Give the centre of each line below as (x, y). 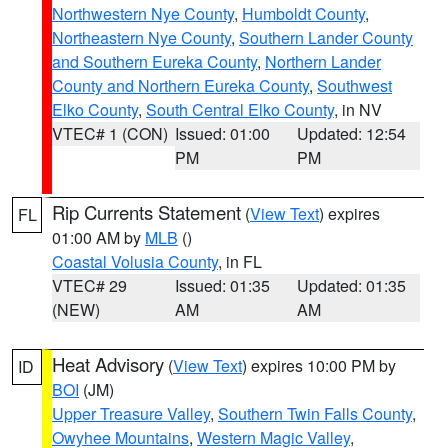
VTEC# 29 (89, 285)
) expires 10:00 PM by (319, 365)
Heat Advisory (108, 364)
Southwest (354, 85)
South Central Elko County (240, 109)
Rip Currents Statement (146, 212)
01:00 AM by (98, 237)
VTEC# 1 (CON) (110, 133)
